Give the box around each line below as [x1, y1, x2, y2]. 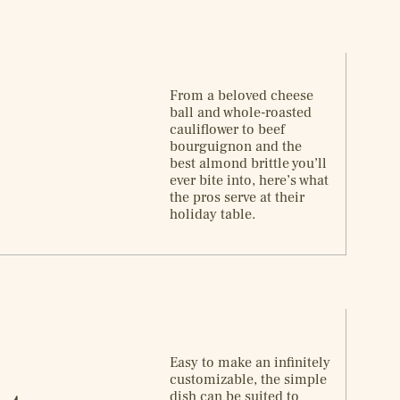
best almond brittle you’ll [170, 154, 328, 172]
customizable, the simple [170, 370, 328, 388]
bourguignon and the [170, 137, 303, 155]
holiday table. [170, 204, 256, 223]
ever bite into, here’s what [170, 171, 329, 189]
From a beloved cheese [170, 86, 314, 104]
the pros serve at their [170, 187, 305, 206]
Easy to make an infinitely [170, 353, 331, 371]
